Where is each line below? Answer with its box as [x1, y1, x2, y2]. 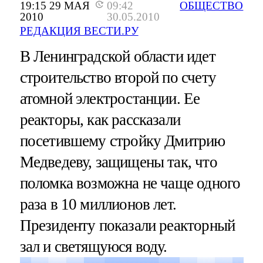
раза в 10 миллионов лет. [19, 195, 177, 213]
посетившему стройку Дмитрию [19, 131, 225, 150]
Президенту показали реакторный [19, 216, 235, 234]
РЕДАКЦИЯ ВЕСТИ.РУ [19, 24, 139, 37]
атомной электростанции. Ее [19, 89, 200, 107]
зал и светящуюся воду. [19, 237, 167, 255]
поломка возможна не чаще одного [19, 174, 241, 192]
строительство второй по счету [19, 68, 216, 86]
